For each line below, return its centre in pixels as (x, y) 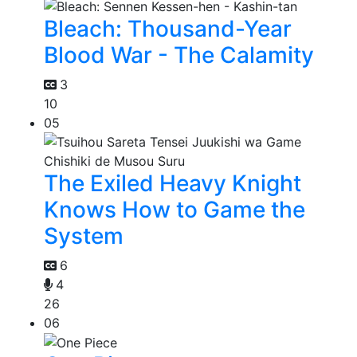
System (84, 235)
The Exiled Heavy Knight (173, 183)
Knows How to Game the (175, 209)
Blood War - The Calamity (179, 55)
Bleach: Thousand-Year (168, 28)
